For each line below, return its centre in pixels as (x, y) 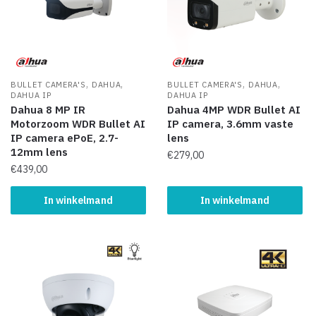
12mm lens (39, 152)
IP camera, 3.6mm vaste (231, 124)
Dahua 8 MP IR (48, 110)
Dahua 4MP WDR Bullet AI (234, 110)
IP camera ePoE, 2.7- (65, 138)
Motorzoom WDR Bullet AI (78, 124)
